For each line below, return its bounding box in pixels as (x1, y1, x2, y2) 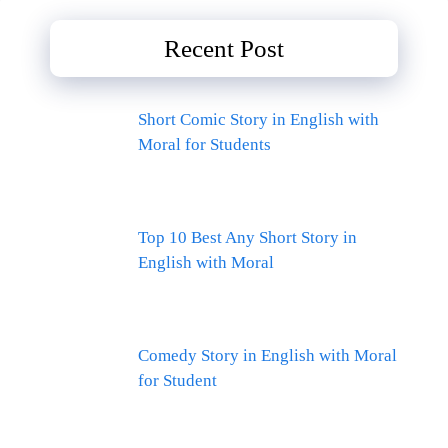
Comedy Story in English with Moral (137, 346, 397, 366)
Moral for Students (137, 134, 271, 154)
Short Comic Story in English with (137, 109, 379, 129)
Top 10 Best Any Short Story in (137, 228, 357, 248)
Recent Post (164, 34, 284, 62)
